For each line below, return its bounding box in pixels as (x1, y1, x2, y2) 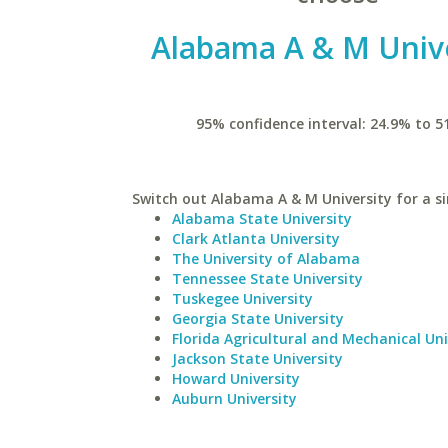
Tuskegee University (172, 289, 313, 308)
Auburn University (172, 389, 297, 408)
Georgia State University (172, 309, 344, 328)
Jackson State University (172, 349, 343, 368)
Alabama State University (172, 209, 352, 228)
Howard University (172, 369, 300, 388)
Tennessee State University (172, 269, 363, 288)
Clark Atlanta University (172, 229, 340, 248)
